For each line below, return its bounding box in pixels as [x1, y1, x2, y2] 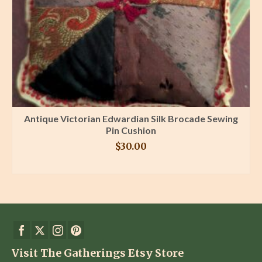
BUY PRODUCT [96, 158, 166, 171]
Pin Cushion [106, 124, 156, 136]
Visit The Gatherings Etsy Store [12, 246, 184, 260]
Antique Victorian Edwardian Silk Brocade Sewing [24, 112, 238, 124]
